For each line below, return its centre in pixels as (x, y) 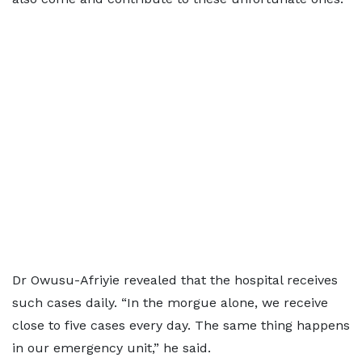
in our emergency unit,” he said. (112, 348)
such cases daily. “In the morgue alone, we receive (170, 303)
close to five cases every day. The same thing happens (181, 326)
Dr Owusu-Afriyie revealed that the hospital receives (175, 280)
